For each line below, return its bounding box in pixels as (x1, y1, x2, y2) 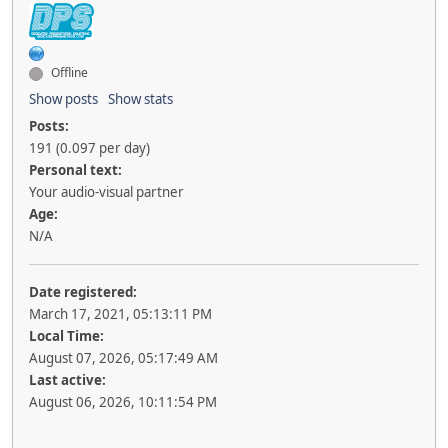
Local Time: (29, 327, 104, 346)
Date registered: (29, 283, 137, 302)
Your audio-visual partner (29, 183, 184, 202)
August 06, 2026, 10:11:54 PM (29, 393, 217, 412)
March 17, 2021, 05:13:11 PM (29, 305, 212, 324)
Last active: (29, 371, 106, 390)
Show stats (108, 90, 173, 109)
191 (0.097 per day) (29, 139, 150, 158)
